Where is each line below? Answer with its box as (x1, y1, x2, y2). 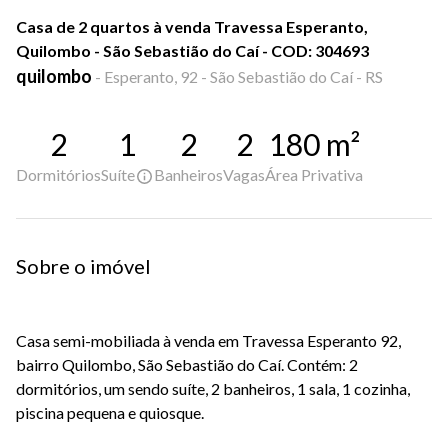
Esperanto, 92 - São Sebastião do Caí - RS (104, 67, 383, 86)
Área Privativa (265, 165, 363, 184)
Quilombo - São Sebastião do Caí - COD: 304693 (16, 41, 369, 60)
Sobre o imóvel (16, 254, 151, 279)
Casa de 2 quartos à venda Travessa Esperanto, (16, 17, 368, 36)
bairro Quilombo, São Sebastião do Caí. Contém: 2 (16, 355, 358, 375)
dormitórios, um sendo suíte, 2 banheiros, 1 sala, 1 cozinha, (16, 379, 410, 399)
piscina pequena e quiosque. (16, 403, 204, 423)
